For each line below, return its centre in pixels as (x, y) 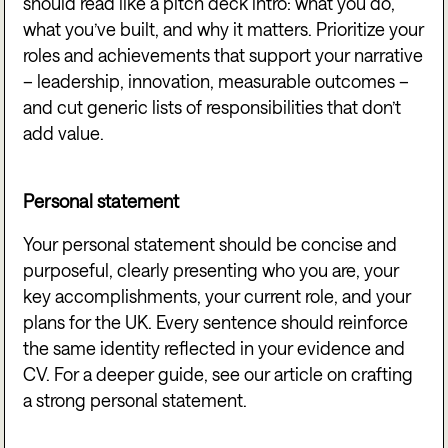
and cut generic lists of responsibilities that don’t (212, 106)
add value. (64, 132)
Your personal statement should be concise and (210, 244)
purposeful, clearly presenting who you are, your (211, 270)
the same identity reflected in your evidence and (214, 348)
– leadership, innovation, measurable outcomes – (216, 80)
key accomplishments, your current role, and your (217, 296)
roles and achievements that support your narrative (223, 54)
